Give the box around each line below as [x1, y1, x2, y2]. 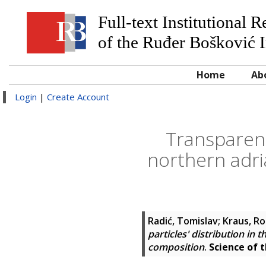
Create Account [47, 91, 109, 103]
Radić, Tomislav [148, 214, 218, 227]
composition [148, 240, 204, 254]
